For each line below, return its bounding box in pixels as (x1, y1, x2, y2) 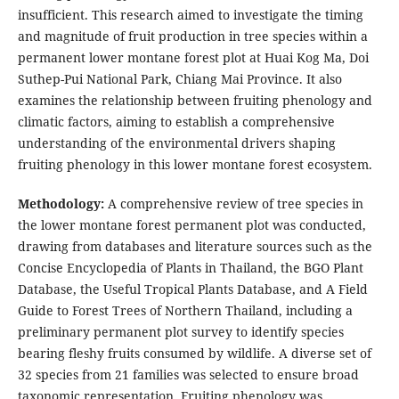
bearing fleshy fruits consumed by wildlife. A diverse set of (17, 345, 371, 362)
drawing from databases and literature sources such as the (17, 238, 372, 256)
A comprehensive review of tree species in (103, 195, 363, 213)
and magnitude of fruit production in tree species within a (17, 28, 368, 45)
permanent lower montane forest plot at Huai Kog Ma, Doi (17, 49, 369, 67)
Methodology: (17, 195, 104, 213)
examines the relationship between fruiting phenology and (17, 92, 372, 110)
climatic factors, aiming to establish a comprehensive (17, 113, 335, 131)
